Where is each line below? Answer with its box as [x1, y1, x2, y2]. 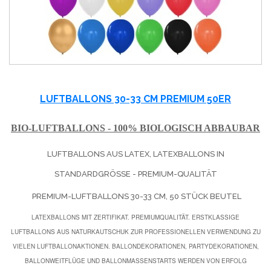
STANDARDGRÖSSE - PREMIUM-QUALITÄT [54, 169, 211, 178]
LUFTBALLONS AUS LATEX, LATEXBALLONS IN [47, 149, 224, 158]
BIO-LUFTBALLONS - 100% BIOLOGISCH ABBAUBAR [11, 122, 260, 133]
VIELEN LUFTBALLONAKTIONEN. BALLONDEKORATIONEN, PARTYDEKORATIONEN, [12, 241, 259, 250]
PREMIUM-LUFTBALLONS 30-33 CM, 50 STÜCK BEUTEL [30, 191, 241, 201]
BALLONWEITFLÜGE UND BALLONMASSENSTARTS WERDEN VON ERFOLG [24, 256, 247, 265]
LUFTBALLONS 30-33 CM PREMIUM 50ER [40, 93, 231, 105]
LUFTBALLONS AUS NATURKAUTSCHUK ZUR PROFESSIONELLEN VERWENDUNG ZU [10, 227, 261, 236]
